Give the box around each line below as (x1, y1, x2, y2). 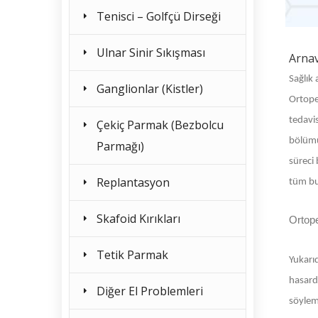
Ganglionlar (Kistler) (97, 81, 203, 97)
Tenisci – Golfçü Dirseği (97, 9, 221, 24)
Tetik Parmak (97, 247, 168, 263)
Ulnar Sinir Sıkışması (97, 45, 205, 60)
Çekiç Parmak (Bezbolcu (97, 117, 224, 133)
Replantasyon (97, 175, 170, 190)
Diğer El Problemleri (97, 283, 203, 299)
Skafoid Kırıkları (97, 211, 180, 226)
